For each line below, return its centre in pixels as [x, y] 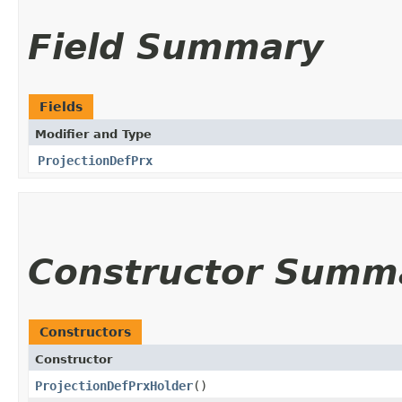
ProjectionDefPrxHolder [114, 385]
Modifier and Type [93, 134]
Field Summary [175, 47]
